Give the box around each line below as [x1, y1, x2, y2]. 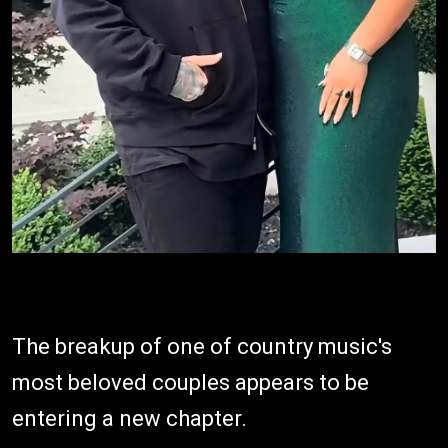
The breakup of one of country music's [12, 334, 392, 360]
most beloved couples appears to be [12, 370, 369, 396]
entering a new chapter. [12, 406, 247, 432]
